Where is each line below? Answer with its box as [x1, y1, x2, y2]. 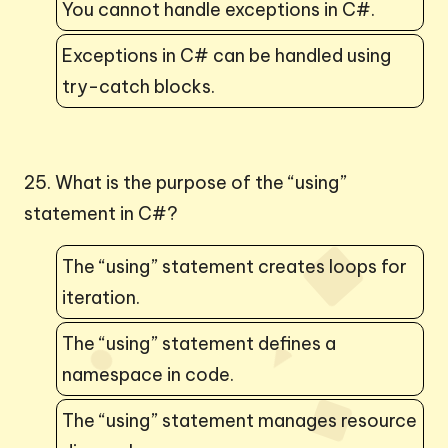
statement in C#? [24, 201, 178, 225]
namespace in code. [62, 362, 234, 386]
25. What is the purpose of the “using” [24, 170, 347, 194]
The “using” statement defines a [62, 331, 336, 355]
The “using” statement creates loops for [62, 254, 407, 278]
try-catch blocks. [62, 74, 215, 98]
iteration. [62, 285, 140, 309]
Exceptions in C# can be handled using [62, 43, 391, 67]
